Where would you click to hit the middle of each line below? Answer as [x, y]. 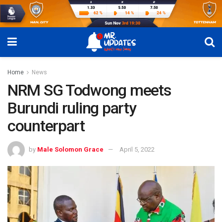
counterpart [46, 126]
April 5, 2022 [137, 150]
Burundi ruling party [72, 108]
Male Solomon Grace [70, 150]
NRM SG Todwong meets [89, 90]
